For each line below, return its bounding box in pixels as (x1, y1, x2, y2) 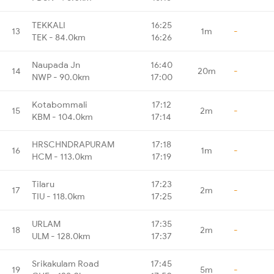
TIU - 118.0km (32, 190, 85, 202)
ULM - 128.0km (32, 230, 91, 242)
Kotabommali (32, 98, 87, 110)
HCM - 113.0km (32, 150, 92, 162)
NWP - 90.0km (32, 71, 90, 83)
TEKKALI (32, 19, 65, 31)
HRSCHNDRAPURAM (32, 138, 114, 150)
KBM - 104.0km (32, 111, 93, 122)
